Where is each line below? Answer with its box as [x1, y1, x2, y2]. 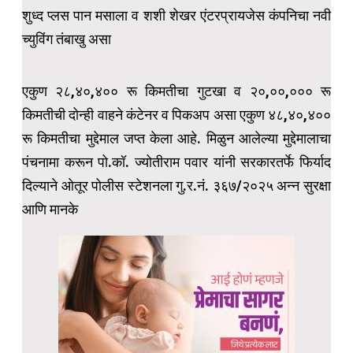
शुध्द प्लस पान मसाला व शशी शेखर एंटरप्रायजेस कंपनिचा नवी [22, 7, 331, 24]
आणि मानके [22, 201, 78, 218]
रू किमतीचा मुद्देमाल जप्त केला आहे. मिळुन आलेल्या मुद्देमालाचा [22, 130, 331, 147]
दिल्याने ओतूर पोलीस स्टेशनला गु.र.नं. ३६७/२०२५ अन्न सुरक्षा [22, 177, 331, 195]
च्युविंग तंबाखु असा [22, 31, 111, 48]
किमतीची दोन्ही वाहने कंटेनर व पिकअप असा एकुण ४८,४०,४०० [22, 106, 331, 124]
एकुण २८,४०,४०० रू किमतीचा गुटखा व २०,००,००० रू [22, 83, 331, 100]
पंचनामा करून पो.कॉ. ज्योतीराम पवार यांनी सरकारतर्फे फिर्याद [22, 154, 331, 171]
